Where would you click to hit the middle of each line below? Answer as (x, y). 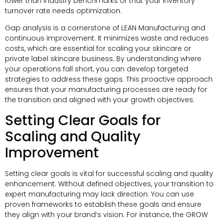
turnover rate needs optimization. (63, 11)
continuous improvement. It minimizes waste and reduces (107, 38)
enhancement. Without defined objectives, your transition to (109, 184)
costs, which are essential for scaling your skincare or (98, 49)
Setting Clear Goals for (83, 120)
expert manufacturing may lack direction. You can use (99, 194)
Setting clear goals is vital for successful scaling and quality (109, 173)
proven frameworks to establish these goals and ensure (103, 204)
